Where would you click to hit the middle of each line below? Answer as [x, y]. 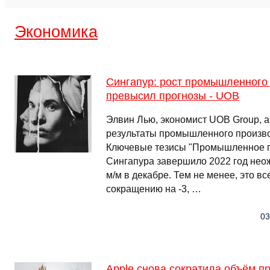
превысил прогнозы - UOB [173, 96]
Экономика [56, 32]
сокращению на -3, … [154, 189]
